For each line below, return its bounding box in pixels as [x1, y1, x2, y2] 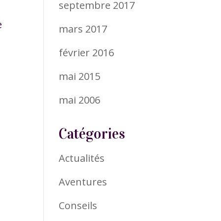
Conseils [59, 198, 98, 212]
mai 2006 [59, 93, 101, 107]
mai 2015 [59, 69, 101, 83]
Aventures [59, 175, 108, 188]
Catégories [59, 125, 125, 143]
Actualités [59, 151, 105, 165]
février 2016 [59, 45, 114, 59]
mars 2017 [59, 22, 108, 36]
